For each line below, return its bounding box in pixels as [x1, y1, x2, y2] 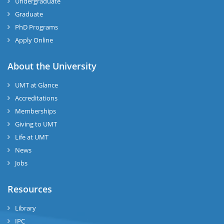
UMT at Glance [15, 80, 58, 89]
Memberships [15, 106, 56, 115]
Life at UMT [15, 132, 48, 141]
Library [15, 203, 36, 212]
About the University [7, 59, 96, 72]
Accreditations [15, 93, 57, 102]
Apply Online [15, 35, 53, 44]
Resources [7, 182, 52, 195]
